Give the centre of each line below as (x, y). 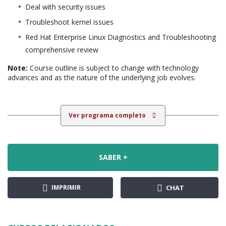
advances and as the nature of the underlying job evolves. (102, 77)
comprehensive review (62, 49)
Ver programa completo (108, 115)
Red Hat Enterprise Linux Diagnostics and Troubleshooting (121, 37)
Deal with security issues (65, 7)
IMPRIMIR (65, 187)
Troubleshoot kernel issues (69, 22)
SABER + (113, 157)
